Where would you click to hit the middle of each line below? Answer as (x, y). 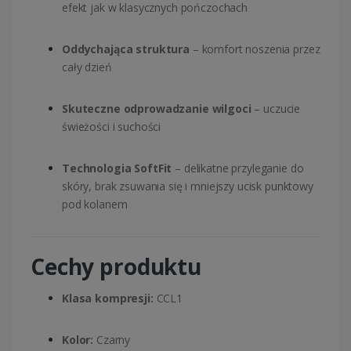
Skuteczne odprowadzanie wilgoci (157, 109)
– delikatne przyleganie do (238, 168)
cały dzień (87, 67)
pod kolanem (95, 204)
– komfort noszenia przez (255, 49)
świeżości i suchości (112, 127)
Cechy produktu (116, 267)
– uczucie (276, 109)
